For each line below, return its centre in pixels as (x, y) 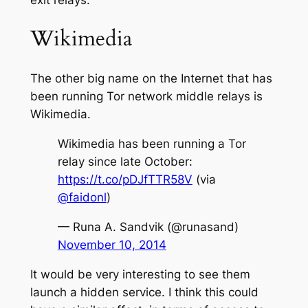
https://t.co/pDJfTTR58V (125, 179)
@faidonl (82, 197)
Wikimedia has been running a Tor (152, 143)
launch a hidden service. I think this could (144, 292)
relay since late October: (125, 161)
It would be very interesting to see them (140, 274)
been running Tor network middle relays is (146, 97)
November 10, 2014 (112, 244)
